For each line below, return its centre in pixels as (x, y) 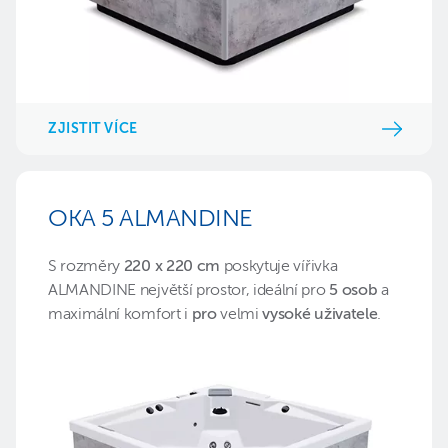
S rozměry (86, 267)
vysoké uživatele (320, 315)
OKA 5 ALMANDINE (150, 219)
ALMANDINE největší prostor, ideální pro (187, 291)
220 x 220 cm (171, 267)
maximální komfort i (120, 315)
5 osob (351, 291)
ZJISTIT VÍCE (93, 128)
